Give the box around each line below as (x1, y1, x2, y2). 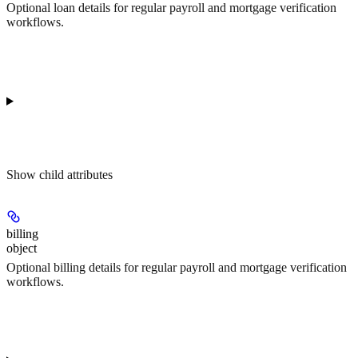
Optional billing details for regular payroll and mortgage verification (6, 261, 347, 275)
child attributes (39, 167, 113, 181)
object (6, 241, 37, 255)
